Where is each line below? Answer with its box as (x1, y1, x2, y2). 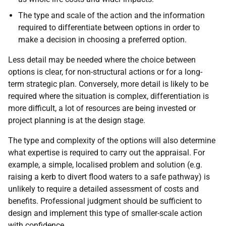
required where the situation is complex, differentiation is (8, 91, 209, 101)
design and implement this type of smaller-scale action (8, 208, 202, 218)
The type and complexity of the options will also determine (8, 135, 215, 145)
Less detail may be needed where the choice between (8, 54, 196, 65)
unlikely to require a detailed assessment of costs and (8, 184, 199, 194)
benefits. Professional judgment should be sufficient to (8, 196, 202, 206)
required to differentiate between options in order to (18, 22, 200, 32)
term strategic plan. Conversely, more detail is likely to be (8, 79, 208, 89)
